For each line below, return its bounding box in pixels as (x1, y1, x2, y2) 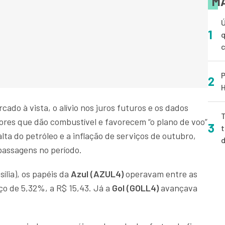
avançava (161, 182, 197, 194)
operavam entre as (126, 168, 197, 180)
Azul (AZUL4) (69, 168, 126, 180)
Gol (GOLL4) (112, 182, 161, 194)
